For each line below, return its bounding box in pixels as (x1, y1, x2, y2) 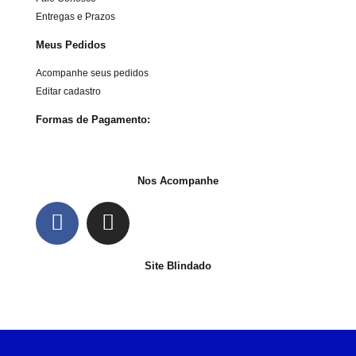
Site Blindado (145, 259, 211, 272)
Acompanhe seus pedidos (36, 67, 149, 79)
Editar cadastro (36, 85, 101, 97)
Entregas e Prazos (36, 10, 115, 22)
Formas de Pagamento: (36, 113, 150, 126)
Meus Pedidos (36, 38, 106, 51)
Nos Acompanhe (137, 174, 219, 187)
